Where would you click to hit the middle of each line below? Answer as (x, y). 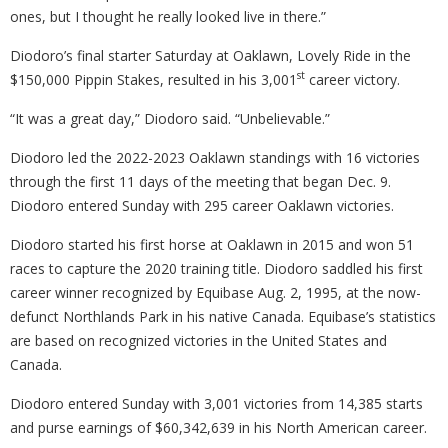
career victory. (354, 79)
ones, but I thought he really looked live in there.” (168, 16)
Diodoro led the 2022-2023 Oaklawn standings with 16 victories (215, 157)
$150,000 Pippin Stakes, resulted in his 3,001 (153, 79)
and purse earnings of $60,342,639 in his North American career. (220, 427)
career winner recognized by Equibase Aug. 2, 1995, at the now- (215, 292)
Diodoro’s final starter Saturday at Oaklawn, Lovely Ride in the (210, 55)
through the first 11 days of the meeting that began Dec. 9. (200, 181)
